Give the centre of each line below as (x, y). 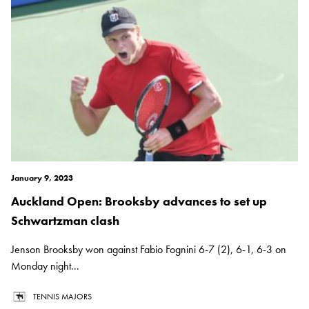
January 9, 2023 (42, 178)
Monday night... (45, 266)
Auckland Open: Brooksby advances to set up (139, 201)
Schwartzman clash (65, 221)
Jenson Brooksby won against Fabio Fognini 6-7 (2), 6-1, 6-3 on (149, 250)
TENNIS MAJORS (62, 297)
